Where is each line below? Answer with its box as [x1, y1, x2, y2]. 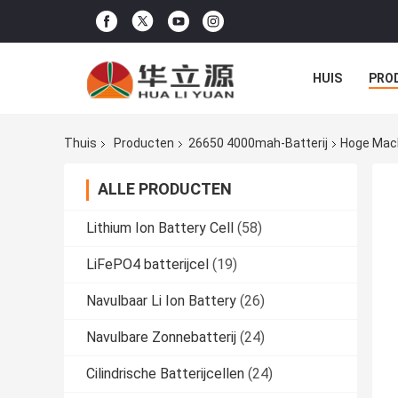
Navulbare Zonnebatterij [86, 329, 236, 346]
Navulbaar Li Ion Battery [86, 292, 236, 310]
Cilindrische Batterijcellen [86, 365, 244, 383]
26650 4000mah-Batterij [188, 136, 328, 151]
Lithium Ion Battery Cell [86, 219, 234, 237]
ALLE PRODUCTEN [98, 179, 232, 199]
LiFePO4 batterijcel [86, 256, 209, 274]
